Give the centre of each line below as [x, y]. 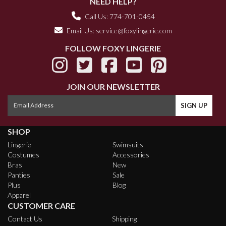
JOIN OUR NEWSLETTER [113, 86]
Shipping [124, 218]
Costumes [23, 154]
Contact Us [25, 218]
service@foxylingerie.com [134, 30]
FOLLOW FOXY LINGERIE [113, 48]
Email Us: [81, 30]
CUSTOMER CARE [41, 205]
